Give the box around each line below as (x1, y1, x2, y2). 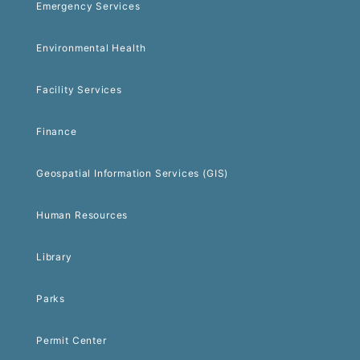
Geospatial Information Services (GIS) (36, 167, 229, 180)
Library (36, 251, 72, 264)
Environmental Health (36, 42, 146, 55)
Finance (36, 125, 77, 138)
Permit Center (36, 334, 107, 347)
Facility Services (36, 84, 122, 96)
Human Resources (36, 209, 129, 222)
